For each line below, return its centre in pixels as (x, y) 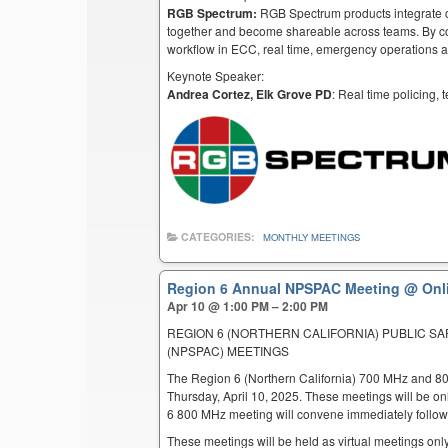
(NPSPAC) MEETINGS (228, 351)
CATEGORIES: (218, 237)
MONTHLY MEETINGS (312, 237)
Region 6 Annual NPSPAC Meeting (286, 288)
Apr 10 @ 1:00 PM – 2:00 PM (248, 306)
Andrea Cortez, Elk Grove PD (250, 94)
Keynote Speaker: (216, 76)
